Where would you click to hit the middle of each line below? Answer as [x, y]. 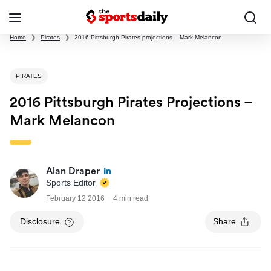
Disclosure [40, 222]
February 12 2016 [75, 199]
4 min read [131, 199]
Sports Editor [72, 183]
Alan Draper [73, 171]
